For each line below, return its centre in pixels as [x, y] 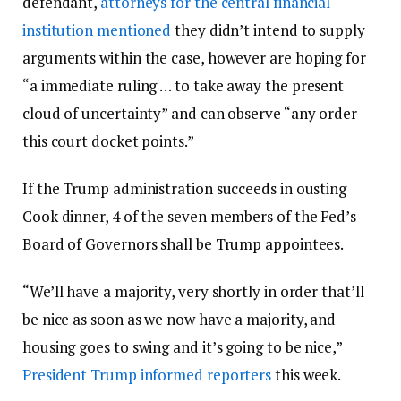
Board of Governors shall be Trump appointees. [183, 243]
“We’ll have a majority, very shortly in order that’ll [193, 291]
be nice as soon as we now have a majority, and [179, 319]
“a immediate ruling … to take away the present [183, 85]
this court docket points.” [108, 141]
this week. [307, 374]
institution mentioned [97, 30]
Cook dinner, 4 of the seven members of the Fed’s [189, 216]
